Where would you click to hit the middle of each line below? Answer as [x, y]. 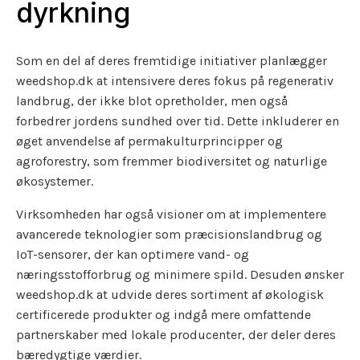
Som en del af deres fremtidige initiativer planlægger [172, 61]
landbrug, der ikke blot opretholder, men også [152, 101]
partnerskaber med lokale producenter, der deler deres [176, 335]
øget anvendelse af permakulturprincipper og [149, 141]
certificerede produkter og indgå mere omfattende [164, 315]
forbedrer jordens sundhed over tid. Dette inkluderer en [178, 121]
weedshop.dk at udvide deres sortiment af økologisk [170, 295]
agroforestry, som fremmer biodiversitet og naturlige [172, 162]
